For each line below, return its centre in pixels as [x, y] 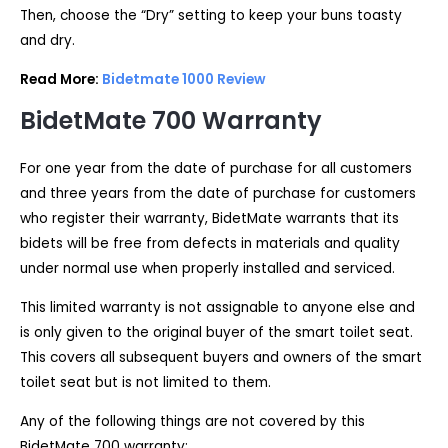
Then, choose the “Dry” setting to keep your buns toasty [211, 15]
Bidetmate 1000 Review [184, 79]
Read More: [61, 79]
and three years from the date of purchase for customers [218, 194]
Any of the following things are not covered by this [192, 421]
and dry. [47, 40]
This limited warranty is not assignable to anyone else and [217, 308]
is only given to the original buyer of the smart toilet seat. [216, 333]
